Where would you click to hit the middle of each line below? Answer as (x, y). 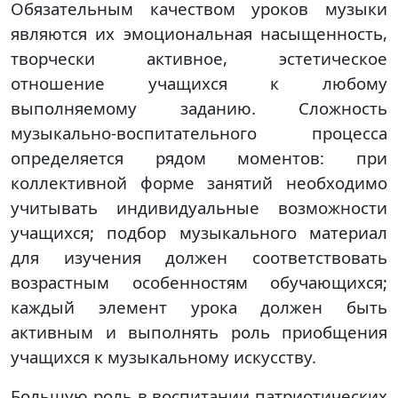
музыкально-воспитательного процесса (199, 133)
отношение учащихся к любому (199, 83)
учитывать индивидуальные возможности (199, 207)
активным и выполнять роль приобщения (199, 332)
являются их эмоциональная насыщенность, (199, 33)
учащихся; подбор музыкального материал (199, 232)
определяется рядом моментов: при (199, 158)
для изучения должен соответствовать (199, 257)
